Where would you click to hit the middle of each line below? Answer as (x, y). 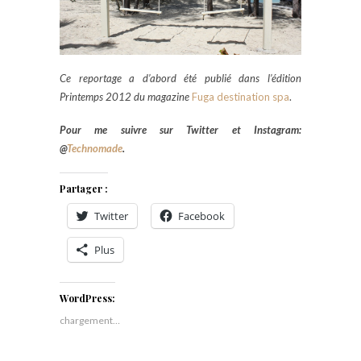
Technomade (95, 148)
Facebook (201, 216)
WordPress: (87, 298)
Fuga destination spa (241, 96)
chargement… (90, 320)
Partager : (84, 188)
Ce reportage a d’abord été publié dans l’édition (180, 78)
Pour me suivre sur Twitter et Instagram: (180, 129)
